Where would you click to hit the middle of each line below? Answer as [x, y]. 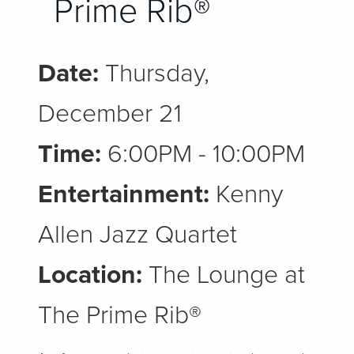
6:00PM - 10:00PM [203, 154]
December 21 [110, 114]
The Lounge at [224, 275]
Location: [90, 275]
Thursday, [154, 73]
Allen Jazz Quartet [137, 235]
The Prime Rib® [120, 315]
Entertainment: [124, 194]
